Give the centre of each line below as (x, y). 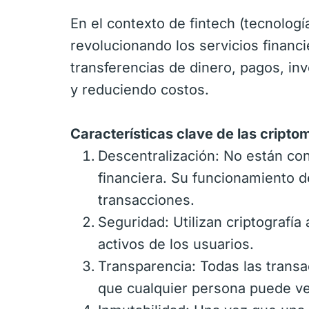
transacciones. (146, 200)
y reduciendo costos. (140, 90)
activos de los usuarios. (176, 244)
